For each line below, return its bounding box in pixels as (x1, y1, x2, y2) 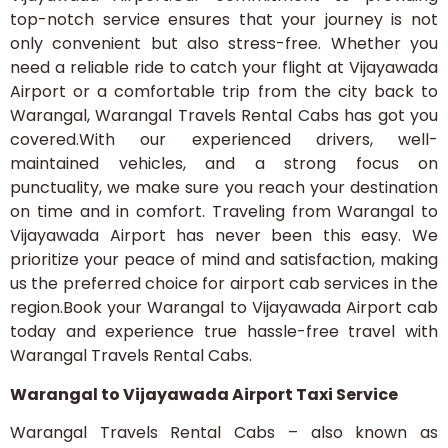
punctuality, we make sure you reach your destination (10, 176, 438, 200)
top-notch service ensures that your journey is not (10, 8, 438, 32)
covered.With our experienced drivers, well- (10, 128, 438, 152)
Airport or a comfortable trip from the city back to (10, 80, 438, 104)
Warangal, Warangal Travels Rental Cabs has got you (10, 104, 438, 128)
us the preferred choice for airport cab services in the (10, 272, 438, 296)
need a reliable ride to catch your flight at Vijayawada (10, 56, 438, 80)
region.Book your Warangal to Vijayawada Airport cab (10, 296, 438, 320)
